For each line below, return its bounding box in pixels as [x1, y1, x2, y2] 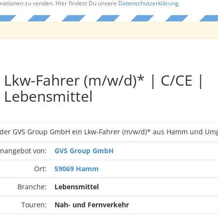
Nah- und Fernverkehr [54, 200, 129, 209]
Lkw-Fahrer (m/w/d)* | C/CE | [3, 70, 204, 90]
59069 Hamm [54, 164, 99, 173]
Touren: [21, 200, 47, 209]
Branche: [17, 182, 47, 191]
